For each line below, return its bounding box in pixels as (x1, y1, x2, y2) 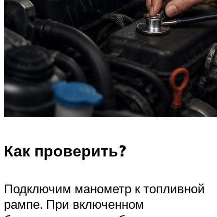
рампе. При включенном (4, 196, 144, 212)
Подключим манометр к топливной (4, 181, 205, 197)
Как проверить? (4, 140, 126, 160)
